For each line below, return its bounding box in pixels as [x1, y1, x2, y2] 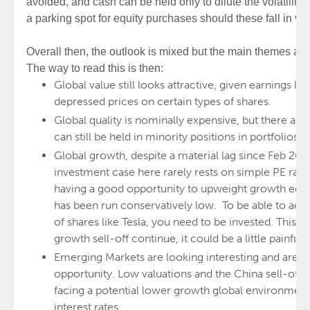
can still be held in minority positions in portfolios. [54, 130, 304, 143]
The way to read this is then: [26, 62, 166, 74]
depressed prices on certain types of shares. [54, 95, 274, 108]
